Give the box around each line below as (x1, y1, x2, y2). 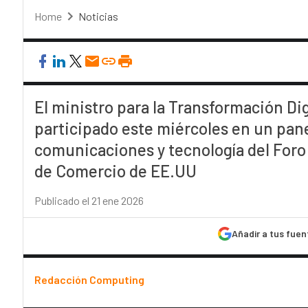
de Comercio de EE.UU (34, 161, 197, 181)
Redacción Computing (34, 273, 144, 286)
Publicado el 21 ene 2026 (34, 194, 144, 207)
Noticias (78, 10, 118, 23)
